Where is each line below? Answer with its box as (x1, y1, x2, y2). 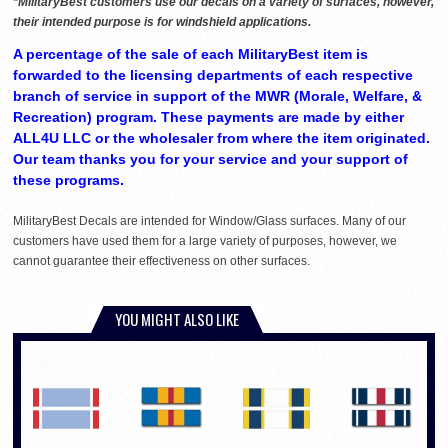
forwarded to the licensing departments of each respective (13, 67, 413, 84)
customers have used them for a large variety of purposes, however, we (13, 234, 397, 249)
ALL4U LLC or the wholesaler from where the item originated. (13, 130, 430, 147)
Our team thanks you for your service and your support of (13, 151, 408, 168)
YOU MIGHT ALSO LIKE (115, 308, 239, 331)
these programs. (13, 172, 124, 189)
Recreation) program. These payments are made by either (13, 109, 404, 126)
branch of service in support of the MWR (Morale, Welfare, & (13, 88, 422, 105)
